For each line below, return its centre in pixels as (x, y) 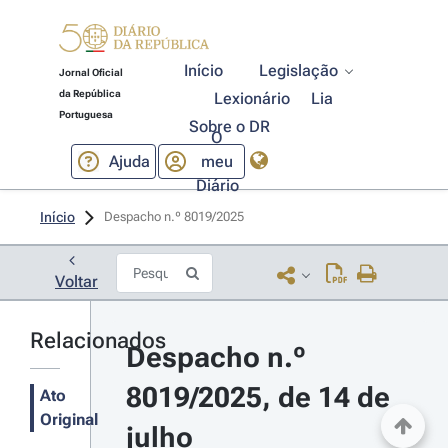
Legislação (299, 70)
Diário (217, 185)
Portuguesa (85, 114)
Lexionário (252, 98)
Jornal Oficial (90, 72)
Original (69, 419)
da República (89, 93)
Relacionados (98, 340)
